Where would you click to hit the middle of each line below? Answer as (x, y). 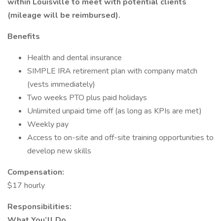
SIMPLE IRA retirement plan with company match (112, 71)
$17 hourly (26, 185)
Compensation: (36, 172)
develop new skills (59, 151)
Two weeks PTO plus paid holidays (87, 98)
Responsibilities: (39, 207)
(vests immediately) (61, 84)
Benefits (24, 37)
